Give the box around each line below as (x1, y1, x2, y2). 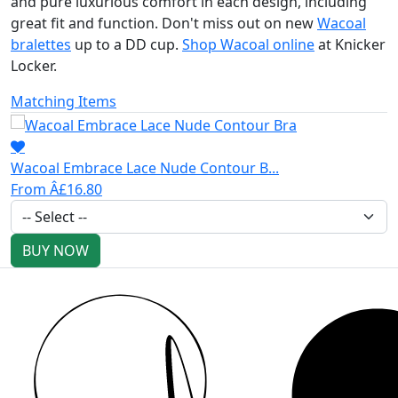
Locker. (11, 55, 60, 76)
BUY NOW (22, 240, 89, 260)
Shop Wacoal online (182, 34, 314, 54)
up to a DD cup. (71, 34, 182, 54)
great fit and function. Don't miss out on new (11, 12, 317, 33)
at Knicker (314, 34, 386, 54)
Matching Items (11, 91, 116, 111)
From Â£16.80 (11, 179, 102, 199)
